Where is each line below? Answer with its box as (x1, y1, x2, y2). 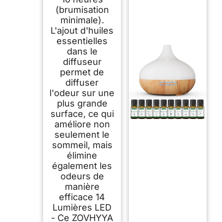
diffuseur (62, 56, 102, 67)
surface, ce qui (50, 108, 114, 119)
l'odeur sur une (50, 87, 115, 98)
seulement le (55, 129, 110, 140)
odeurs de (60, 170, 104, 181)
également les (52, 160, 112, 171)
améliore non (54, 118, 110, 129)
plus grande (56, 98, 108, 109)
